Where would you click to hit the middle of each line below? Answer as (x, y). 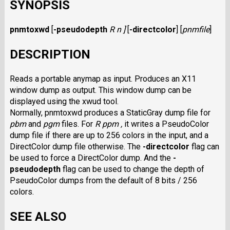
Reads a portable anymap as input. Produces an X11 (103, 79)
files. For (77, 124)
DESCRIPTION (50, 54)
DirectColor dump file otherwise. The (76, 146)
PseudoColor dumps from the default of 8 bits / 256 (103, 180)
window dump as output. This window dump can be (100, 90)
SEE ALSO (38, 216)
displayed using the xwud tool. (64, 101)
